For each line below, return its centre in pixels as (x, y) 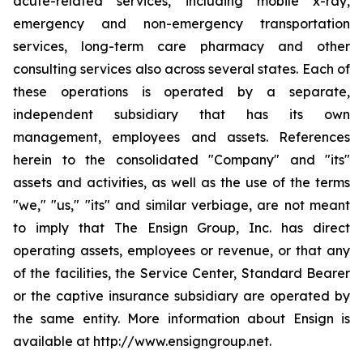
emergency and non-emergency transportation (181, 23)
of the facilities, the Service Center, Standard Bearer (181, 273)
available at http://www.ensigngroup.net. (142, 341)
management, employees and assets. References (181, 137)
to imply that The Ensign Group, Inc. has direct (181, 228)
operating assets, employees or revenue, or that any (181, 250)
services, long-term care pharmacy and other (181, 46)
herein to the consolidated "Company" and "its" (181, 160)
